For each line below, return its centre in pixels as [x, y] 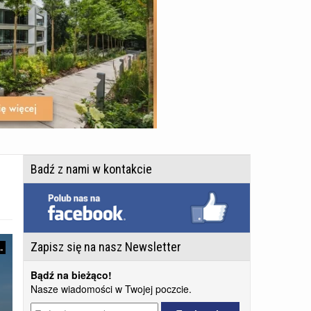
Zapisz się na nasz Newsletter [106, 247]
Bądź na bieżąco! [71, 275]
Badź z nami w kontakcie [91, 169]
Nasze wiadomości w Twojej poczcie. [111, 289]
